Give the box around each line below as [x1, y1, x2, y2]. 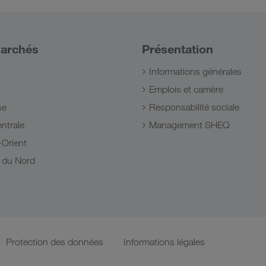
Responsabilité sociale [149, 101, 239, 113]
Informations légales [123, 236, 205, 248]
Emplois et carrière [149, 83, 223, 95]
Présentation [142, 41, 213, 56]
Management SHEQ [149, 119, 230, 131]
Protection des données [6, 236, 103, 248]
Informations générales [149, 65, 242, 77]
